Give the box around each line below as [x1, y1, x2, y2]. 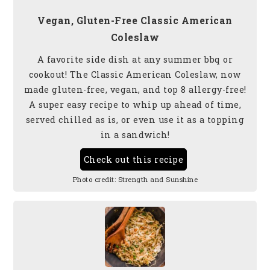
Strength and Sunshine [118, 174, 198, 184]
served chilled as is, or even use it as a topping [25, 113, 245, 125]
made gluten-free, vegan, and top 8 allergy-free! [24, 83, 246, 95]
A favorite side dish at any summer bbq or [37, 53, 233, 65]
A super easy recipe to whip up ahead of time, [28, 98, 242, 110]
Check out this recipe [83, 153, 184, 165]
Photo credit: [72, 174, 116, 184]
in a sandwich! [100, 128, 170, 140]
